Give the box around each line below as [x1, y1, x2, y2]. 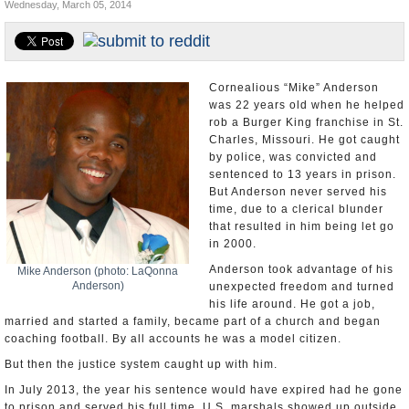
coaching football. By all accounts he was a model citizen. [5, 332, 341, 345]
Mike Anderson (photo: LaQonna [17, 265, 178, 278]
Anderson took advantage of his [209, 263, 393, 276]
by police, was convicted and [209, 151, 377, 163]
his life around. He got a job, [209, 298, 375, 310]
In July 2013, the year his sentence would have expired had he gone [5, 383, 403, 396]
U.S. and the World [14, 20, 114, 34]
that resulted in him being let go [209, 220, 394, 233]
